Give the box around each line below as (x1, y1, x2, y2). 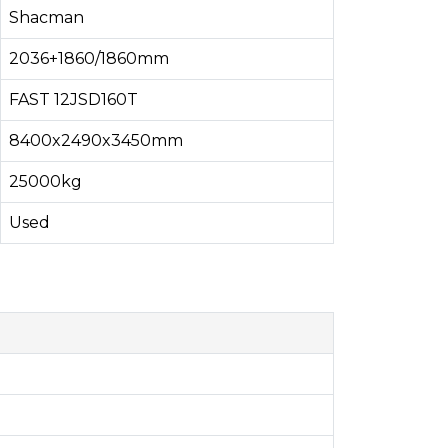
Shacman (9, 8, 84, 27)
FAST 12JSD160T (9, 90, 138, 109)
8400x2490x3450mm (9, 131, 183, 150)
